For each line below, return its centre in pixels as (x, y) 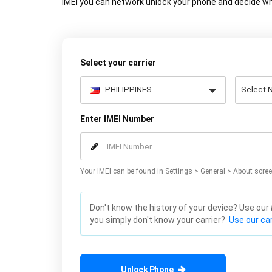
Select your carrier (118, 63)
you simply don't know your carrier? (159, 220)
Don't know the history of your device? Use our (180, 208)
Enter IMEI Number (117, 119)
